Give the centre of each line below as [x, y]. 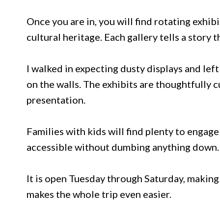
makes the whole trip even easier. [99, 194]
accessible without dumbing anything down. [123, 147]
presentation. [56, 100]
